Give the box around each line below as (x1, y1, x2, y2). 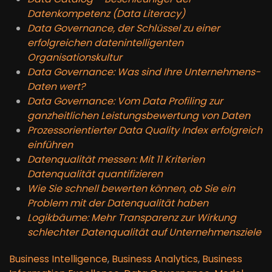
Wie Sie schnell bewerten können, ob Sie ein (27, 181, 235, 195)
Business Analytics (112, 251, 198, 266)
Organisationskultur (27, 50, 122, 64)
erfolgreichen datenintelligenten (27, 35, 183, 50)
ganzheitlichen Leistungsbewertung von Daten (27, 108, 250, 123)
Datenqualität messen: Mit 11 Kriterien (27, 152, 205, 166)
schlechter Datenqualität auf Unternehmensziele (27, 225, 261, 239)
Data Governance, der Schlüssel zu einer (27, 21, 220, 35)
